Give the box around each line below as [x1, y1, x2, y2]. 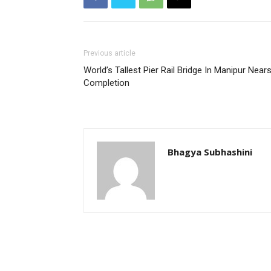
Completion [83, 77, 129, 88]
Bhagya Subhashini [168, 145, 252, 158]
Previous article [83, 48, 135, 57]
